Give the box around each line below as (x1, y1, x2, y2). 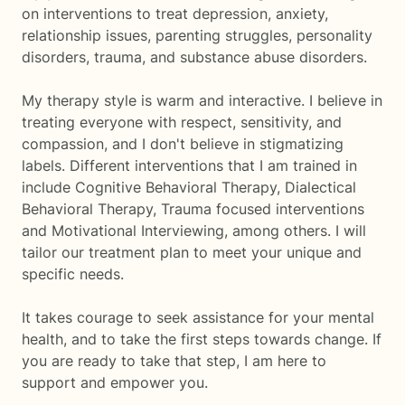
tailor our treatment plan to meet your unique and (22, 243, 362, 261)
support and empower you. (22, 373, 208, 391)
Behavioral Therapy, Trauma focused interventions (22, 200, 364, 218)
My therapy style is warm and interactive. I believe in (22, 91, 382, 109)
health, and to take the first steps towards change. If (22, 330, 381, 348)
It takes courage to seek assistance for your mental (22, 308, 374, 326)
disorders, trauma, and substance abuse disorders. (22, 48, 367, 66)
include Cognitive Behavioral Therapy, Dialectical (22, 178, 356, 196)
